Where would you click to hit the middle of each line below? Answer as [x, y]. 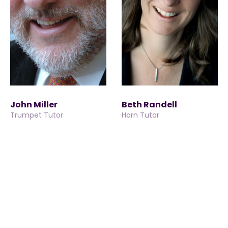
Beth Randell [149, 105]
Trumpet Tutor [37, 115]
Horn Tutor [140, 115]
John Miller [34, 105]
